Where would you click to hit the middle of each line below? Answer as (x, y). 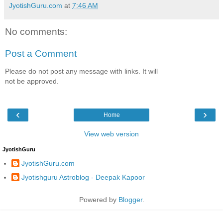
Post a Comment (41, 54)
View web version (111, 134)
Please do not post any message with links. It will (81, 71)
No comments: (36, 32)
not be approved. (32, 81)
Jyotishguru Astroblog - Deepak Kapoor (83, 177)
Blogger (130, 200)
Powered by (99, 200)
